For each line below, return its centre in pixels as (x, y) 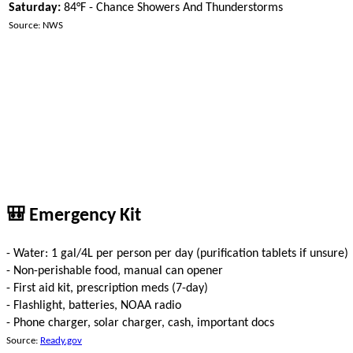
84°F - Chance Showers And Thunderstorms (172, 8)
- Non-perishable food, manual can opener (115, 271)
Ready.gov (61, 340)
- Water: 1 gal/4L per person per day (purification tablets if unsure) (177, 253)
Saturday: (35, 8)
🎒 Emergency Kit (74, 216)
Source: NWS (36, 26)
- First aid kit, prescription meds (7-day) (107, 288)
